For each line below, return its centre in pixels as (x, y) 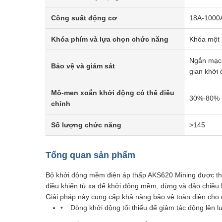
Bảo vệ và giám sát (83, 66)
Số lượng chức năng (86, 125)
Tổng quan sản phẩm (90, 155)
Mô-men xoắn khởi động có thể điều (113, 93)
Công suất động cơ (84, 18)
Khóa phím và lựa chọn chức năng (110, 39)
